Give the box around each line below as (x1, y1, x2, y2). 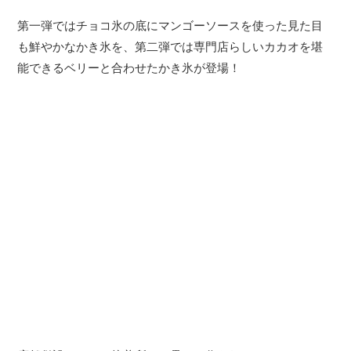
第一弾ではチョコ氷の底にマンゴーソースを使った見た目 (17, 19, 324, 33)
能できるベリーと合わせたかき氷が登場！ (17, 61, 241, 75)
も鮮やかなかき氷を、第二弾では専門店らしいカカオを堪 (17, 40, 324, 54)
